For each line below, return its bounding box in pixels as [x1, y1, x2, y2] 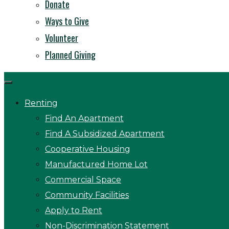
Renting [25, 98, 58, 108]
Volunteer [45, 31, 78, 44]
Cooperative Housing [45, 144, 130, 154]
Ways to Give [45, 14, 89, 28]
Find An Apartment [45, 113, 124, 123]
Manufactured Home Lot [45, 159, 148, 169]
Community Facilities [45, 190, 129, 200]
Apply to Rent [45, 205, 102, 215]
